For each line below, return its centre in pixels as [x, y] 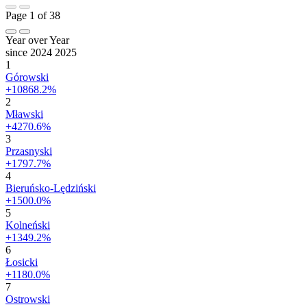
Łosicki [22, 262]
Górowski [27, 77]
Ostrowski [28, 299]
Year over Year [37, 40]
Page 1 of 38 [33, 15]
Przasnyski [29, 151]
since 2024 [30, 52]
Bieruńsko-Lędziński [51, 188]
